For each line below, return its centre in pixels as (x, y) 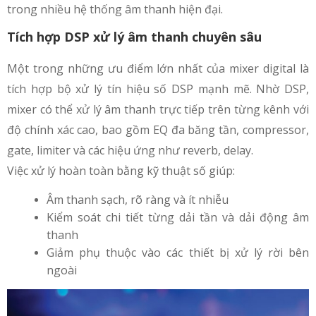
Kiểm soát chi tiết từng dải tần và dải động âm (178, 217)
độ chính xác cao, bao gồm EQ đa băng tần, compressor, (158, 129)
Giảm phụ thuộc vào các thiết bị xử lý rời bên (178, 252)
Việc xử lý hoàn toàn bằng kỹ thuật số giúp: (121, 170)
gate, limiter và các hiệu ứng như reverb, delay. (130, 150)
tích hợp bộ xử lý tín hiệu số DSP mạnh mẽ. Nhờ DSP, (158, 89)
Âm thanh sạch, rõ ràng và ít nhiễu (138, 199)
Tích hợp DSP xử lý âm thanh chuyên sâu (134, 36)
